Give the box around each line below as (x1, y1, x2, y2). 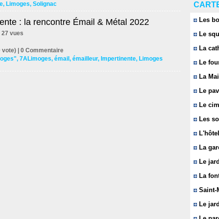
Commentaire (24, 46, 64, 54)
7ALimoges (20, 55, 51, 62)
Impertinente (101, 55, 136, 62)
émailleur (72, 55, 98, 62)
